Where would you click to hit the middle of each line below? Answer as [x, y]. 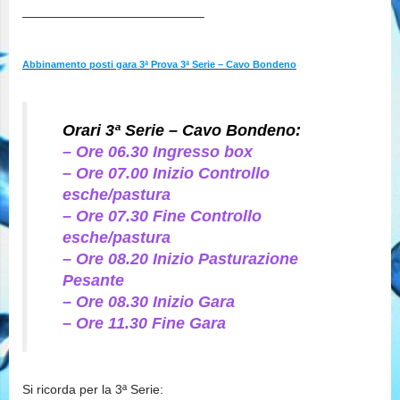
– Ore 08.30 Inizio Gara [149, 302]
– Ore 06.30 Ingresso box [158, 152]
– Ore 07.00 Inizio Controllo [166, 174]
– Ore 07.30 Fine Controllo [162, 217]
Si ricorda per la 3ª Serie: [93, 390]
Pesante [93, 281]
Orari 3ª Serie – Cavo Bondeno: [182, 131]
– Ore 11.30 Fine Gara [144, 324]
